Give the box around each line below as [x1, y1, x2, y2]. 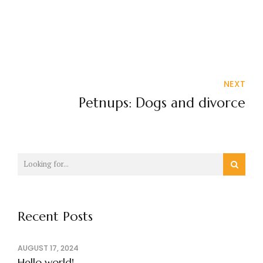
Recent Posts [18, 207, 93, 224]
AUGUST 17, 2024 [18, 242, 79, 253]
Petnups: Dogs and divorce [79, 94, 245, 111]
